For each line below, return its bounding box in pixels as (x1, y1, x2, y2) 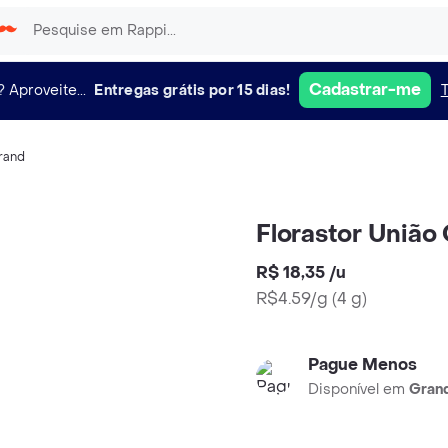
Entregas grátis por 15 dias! (94, 80, 291, 100)
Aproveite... (9, 80, 87, 100)
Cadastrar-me (308, 79, 421, 100)
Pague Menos (308, 354, 417, 375)
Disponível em (308, 380, 409, 399)
